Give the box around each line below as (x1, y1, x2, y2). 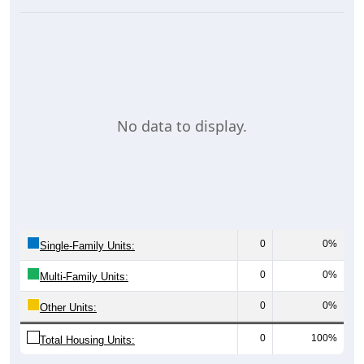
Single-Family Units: (40, 240, 135, 253)
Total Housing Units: (40, 334, 135, 347)
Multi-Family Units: (40, 271, 128, 284)
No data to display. (117, 116, 247, 136)
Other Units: (40, 301, 97, 314)
